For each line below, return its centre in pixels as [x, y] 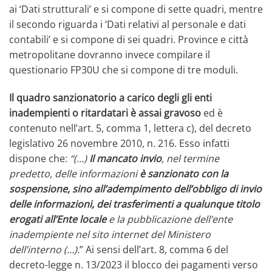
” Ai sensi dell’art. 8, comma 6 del [154, 249]
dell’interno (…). [44, 249]
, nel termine [190, 158]
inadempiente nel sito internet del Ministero [110, 234]
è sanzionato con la [184, 173]
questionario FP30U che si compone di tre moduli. [124, 70]
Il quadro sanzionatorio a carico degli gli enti [110, 97]
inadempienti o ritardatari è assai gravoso [105, 113]
